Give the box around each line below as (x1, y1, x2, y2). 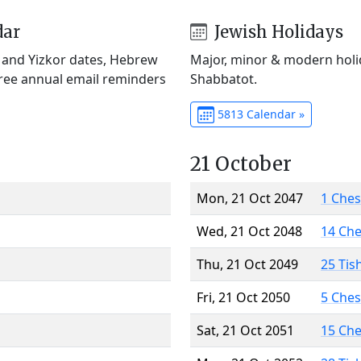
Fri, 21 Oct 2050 (197, 288, 290, 306)
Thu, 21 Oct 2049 (197, 255, 298, 273)
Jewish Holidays (210, 21, 343, 42)
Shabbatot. (190, 69, 257, 88)
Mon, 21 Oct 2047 (197, 189, 303, 207)
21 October (190, 151, 292, 176)
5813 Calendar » (214, 106, 305, 122)
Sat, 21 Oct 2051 (197, 321, 294, 339)
